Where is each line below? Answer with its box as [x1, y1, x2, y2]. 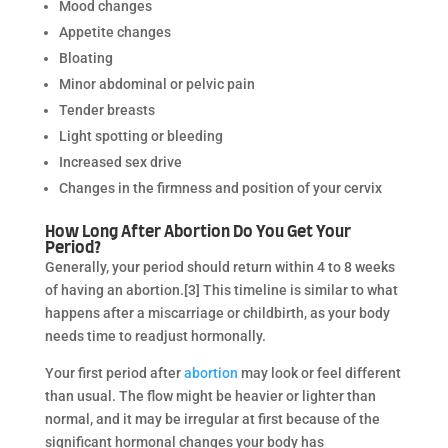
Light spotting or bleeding [58, 127, 226, 144]
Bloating [58, 49, 113, 66]
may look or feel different [237, 364, 401, 381]
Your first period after [44, 364, 184, 381]
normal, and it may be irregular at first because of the [44, 410, 380, 427]
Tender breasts [58, 101, 155, 118]
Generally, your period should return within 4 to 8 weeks [44, 258, 395, 275]
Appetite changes [58, 23, 171, 40]
